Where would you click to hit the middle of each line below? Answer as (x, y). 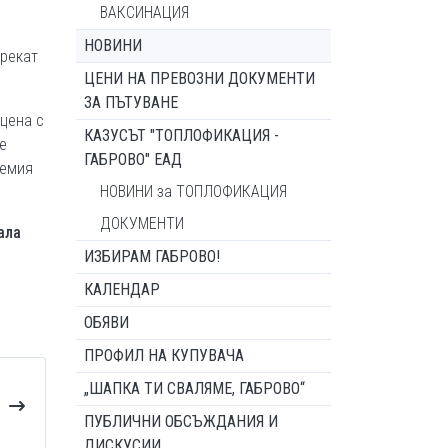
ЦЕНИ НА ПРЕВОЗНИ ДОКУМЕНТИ (199, 78)
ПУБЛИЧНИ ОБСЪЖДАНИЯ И (181, 421)
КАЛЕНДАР (122, 289)
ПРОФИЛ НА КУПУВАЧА (164, 355)
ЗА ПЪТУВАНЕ (131, 102)
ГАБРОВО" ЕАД (133, 159)
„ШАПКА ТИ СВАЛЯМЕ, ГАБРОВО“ (194, 388)
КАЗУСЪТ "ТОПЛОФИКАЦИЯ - (181, 135)
